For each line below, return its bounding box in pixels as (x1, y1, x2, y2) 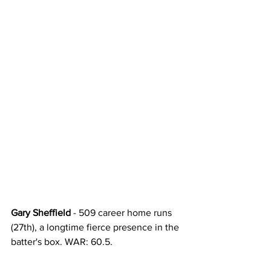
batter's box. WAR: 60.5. (11, 237, 115, 247)
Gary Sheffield (11, 207, 71, 218)
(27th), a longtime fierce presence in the (11, 222, 181, 232)
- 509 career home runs (71, 207, 174, 218)
